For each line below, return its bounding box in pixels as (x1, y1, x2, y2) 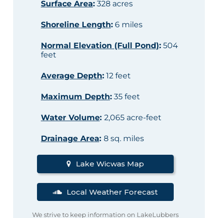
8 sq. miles (103, 134, 144, 144)
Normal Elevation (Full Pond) (40, 41, 159, 51)
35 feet (111, 92, 140, 102)
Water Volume (40, 113, 100, 123)
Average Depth (40, 71, 102, 81)
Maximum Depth (40, 92, 110, 102)
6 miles (112, 20, 143, 30)
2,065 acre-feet (104, 113, 162, 123)
